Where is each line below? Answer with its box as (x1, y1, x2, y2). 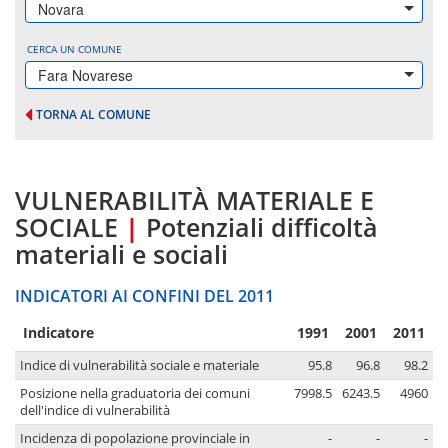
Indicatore (23, 323, 94, 343)
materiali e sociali (15, 237, 228, 272)
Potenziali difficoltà (146, 210, 378, 245)
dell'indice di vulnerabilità (20, 402, 170, 420)
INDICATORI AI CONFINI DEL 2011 (15, 285, 274, 308)
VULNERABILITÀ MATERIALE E (15, 183, 374, 218)
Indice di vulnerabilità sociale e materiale (20, 357, 259, 375)
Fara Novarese (38, 65, 133, 85)
